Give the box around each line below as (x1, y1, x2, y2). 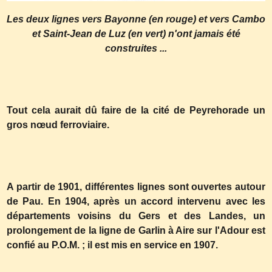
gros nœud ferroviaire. (7, 120, 109, 130)
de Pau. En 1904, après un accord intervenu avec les (7, 196, 265, 206)
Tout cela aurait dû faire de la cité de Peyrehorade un (7, 105, 265, 115)
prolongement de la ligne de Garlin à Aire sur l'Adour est (7, 225, 265, 236)
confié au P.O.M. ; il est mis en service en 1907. (7, 240, 218, 250)
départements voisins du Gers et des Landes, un (7, 211, 265, 221)
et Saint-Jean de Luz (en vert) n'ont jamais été (32, 29, 240, 39)
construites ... (105, 43, 167, 53)
